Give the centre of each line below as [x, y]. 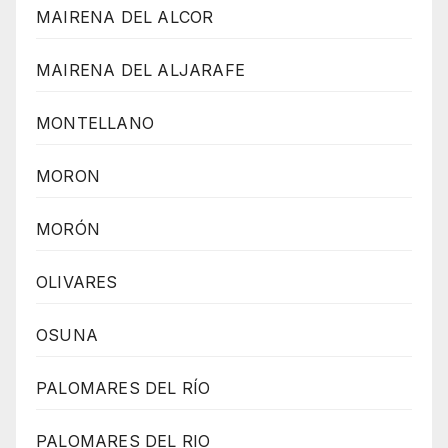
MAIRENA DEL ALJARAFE [140, 69]
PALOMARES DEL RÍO [123, 387]
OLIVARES [77, 281]
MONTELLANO [95, 122]
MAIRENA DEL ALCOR [125, 16]
